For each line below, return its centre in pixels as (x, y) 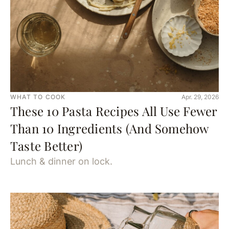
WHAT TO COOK (38, 97)
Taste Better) (47, 146)
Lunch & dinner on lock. (61, 161)
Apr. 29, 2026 (200, 97)
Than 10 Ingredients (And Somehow (109, 128)
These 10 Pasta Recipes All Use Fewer (114, 111)
